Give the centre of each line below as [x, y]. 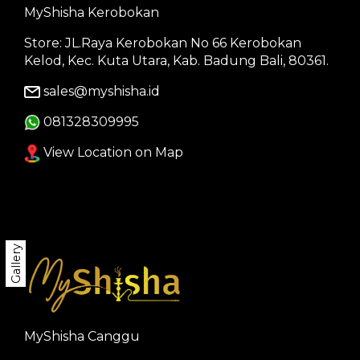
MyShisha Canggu [82, 336]
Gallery [16, 263]
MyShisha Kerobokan [92, 12]
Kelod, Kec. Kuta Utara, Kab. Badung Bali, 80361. [176, 60]
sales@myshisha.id [102, 91]
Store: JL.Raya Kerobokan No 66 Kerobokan [163, 43]
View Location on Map [112, 153]
